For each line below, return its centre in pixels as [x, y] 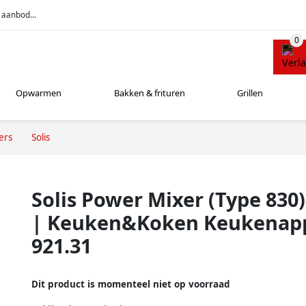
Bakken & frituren [149, 93]
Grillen [250, 93]
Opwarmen [39, 93]
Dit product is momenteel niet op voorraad [131, 284]
